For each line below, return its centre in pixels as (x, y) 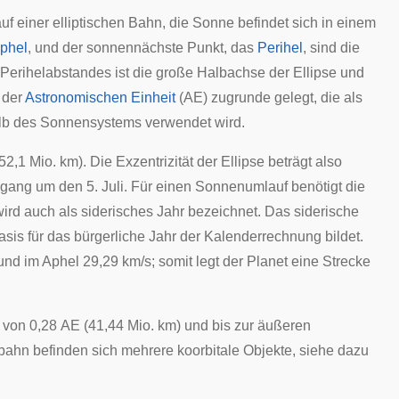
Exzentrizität (155, 162)
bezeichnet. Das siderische (272, 212)
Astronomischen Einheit (100, 98)
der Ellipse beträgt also (268, 162)
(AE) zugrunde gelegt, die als (269, 98)
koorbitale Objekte (235, 350)
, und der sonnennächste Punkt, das (142, 48)
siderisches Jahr (133, 212)
